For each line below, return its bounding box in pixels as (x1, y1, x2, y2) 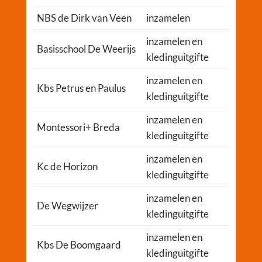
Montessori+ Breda (36, 121, 120, 134)
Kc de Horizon (36, 160, 98, 173)
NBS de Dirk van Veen (36, 12, 132, 25)
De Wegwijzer (36, 199, 98, 212)
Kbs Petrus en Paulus (36, 82, 126, 95)
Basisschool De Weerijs (36, 43, 136, 56)
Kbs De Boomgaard (36, 239, 121, 251)
